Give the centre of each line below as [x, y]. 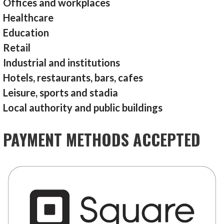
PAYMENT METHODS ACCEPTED [102, 139]
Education [26, 33]
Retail [17, 48]
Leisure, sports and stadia [61, 93]
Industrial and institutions [62, 63]
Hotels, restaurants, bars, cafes [73, 78]
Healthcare [28, 18]
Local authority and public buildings [83, 108]
